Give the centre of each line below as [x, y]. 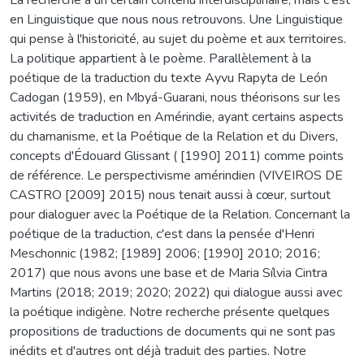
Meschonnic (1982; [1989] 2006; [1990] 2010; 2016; [165, 253]
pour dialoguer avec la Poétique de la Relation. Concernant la [180, 214]
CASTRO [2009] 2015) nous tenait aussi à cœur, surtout [170, 195]
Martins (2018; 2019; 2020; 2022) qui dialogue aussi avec [176, 292]
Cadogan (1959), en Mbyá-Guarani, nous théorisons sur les [175, 97]
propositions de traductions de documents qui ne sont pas [173, 331]
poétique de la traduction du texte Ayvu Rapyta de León [169, 78]
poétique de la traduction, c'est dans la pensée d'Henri [162, 234]
